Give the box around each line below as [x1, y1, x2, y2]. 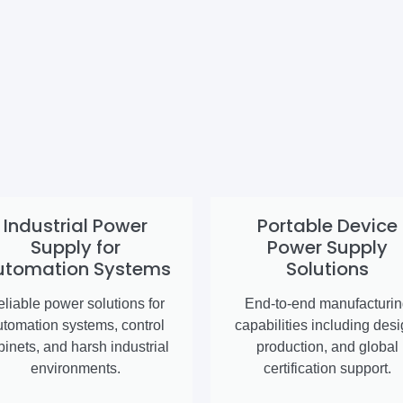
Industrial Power [4, 213, 148, 239]
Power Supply [267, 235, 388, 261]
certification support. [264, 361, 391, 377]
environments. [31, 361, 121, 377]
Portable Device [257, 213, 398, 239]
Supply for [31, 235, 121, 261]
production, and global [256, 339, 399, 355]
